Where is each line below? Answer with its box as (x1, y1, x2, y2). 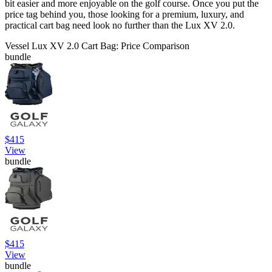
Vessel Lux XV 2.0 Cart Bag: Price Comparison (5, 41, 189, 52)
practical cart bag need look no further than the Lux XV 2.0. (5, 20, 237, 31)
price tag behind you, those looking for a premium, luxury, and (5, 9, 244, 20)
